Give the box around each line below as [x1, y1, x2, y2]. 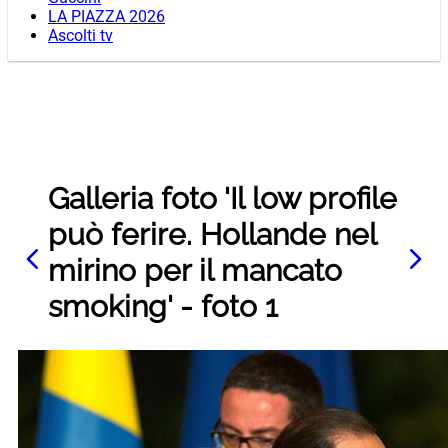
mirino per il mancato [48, 253, 342, 289]
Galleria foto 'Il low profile [48, 181, 397, 217]
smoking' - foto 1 [48, 289, 278, 325]
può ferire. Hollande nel [48, 217, 376, 253]
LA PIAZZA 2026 [48, 7, 165, 27]
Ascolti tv [48, 26, 113, 46]
